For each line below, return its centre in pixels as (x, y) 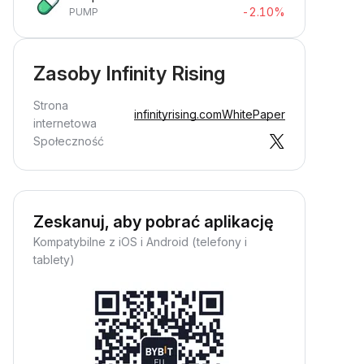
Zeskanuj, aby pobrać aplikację (154, 222)
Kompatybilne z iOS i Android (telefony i (140, 242)
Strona (51, 105)
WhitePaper (253, 114)
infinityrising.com (178, 114)
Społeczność (69, 141)
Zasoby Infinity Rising (129, 74)
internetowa (65, 123)
